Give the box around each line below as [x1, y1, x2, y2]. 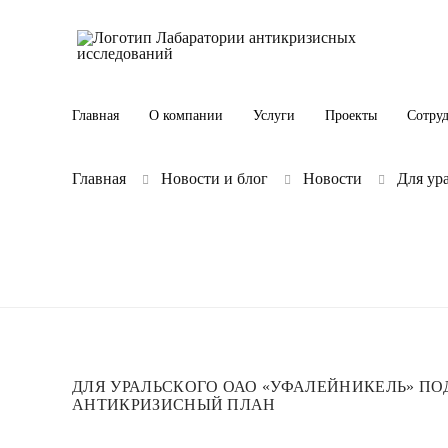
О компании [149, 108, 223, 123]
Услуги [253, 108, 295, 123]
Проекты [325, 108, 377, 123]
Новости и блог [161, 170, 268, 187]
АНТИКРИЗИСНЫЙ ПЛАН [72, 396, 276, 413]
